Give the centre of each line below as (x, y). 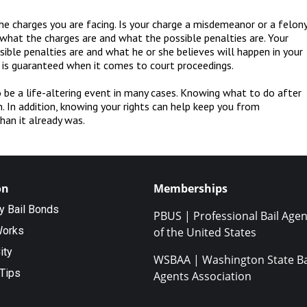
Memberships (191, 188)
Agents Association (202, 276)
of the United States (205, 232)
